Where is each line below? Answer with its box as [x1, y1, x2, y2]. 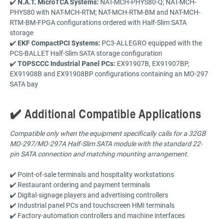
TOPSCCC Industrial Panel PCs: [18, 58, 115, 68]
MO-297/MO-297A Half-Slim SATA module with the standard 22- [10, 138, 202, 148]
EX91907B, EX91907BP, [115, 58, 189, 68]
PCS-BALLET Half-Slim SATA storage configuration [10, 48, 162, 58]
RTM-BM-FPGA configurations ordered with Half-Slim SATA [10, 17, 187, 27]
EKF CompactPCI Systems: [18, 38, 100, 47]
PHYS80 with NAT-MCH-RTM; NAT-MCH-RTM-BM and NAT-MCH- [10, 7, 200, 17]
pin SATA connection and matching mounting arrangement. [10, 149, 189, 158]
